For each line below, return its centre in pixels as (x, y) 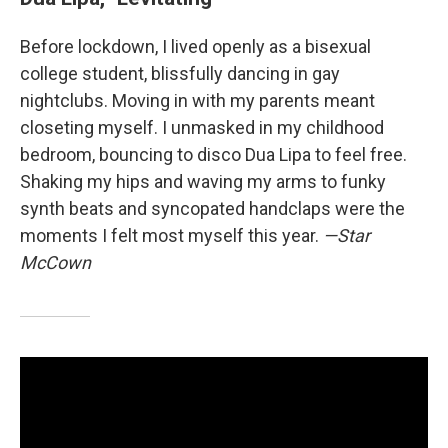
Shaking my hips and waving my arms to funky (203, 181)
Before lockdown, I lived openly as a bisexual (195, 46)
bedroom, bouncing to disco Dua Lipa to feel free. (213, 154)
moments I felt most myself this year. (171, 235)
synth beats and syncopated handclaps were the (212, 208)
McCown (55, 262)
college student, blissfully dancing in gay (180, 73)
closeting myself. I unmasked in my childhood (202, 127)
